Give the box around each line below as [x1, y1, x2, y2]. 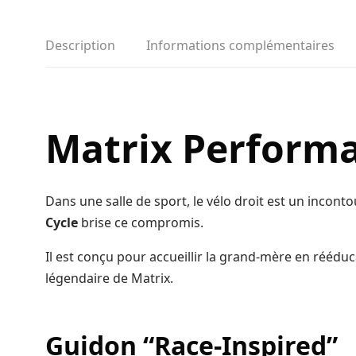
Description [45, 37, 115, 55]
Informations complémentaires [146, 37, 335, 55]
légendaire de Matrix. [45, 269, 174, 288]
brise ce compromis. [78, 214, 204, 232]
